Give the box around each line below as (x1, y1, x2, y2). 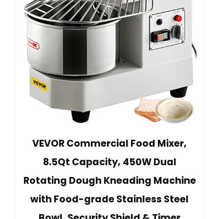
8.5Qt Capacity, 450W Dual (43, 155, 176, 169)
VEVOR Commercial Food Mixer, (32, 136, 187, 150)
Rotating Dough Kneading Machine (23, 174, 196, 187)
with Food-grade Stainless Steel (30, 192, 189, 206)
